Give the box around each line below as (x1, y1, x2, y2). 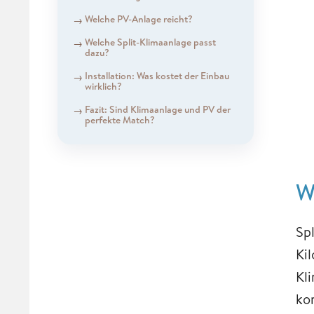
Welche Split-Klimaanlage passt (84, 34, 216, 49)
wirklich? (84, 78, 122, 93)
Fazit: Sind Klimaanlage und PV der (84, 102, 231, 116)
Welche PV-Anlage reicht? (84, 11, 193, 26)
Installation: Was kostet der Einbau (84, 68, 229, 83)
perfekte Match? (84, 112, 155, 127)
